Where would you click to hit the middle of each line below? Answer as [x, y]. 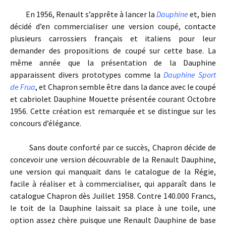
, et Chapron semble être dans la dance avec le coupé [126, 87]
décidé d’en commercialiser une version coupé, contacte [113, 26]
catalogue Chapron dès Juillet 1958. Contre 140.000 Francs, [113, 196]
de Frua [23, 87]
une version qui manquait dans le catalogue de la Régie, [113, 172]
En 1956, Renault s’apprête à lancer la [83, 14]
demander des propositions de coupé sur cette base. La [113, 51]
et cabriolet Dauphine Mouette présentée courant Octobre [113, 99]
